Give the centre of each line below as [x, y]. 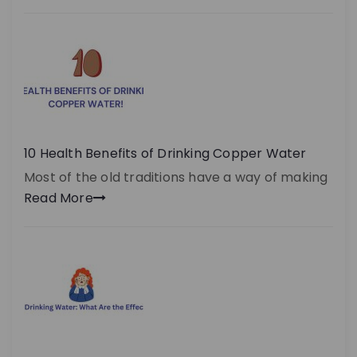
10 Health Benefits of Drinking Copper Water [165, 154]
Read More [59, 198]
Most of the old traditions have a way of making [176, 178]
